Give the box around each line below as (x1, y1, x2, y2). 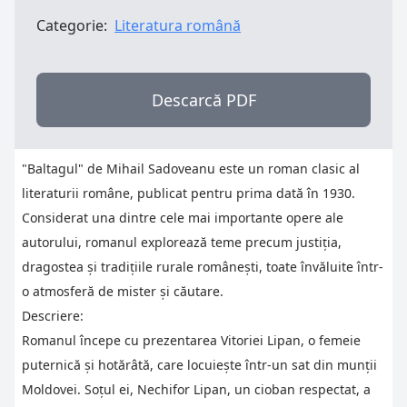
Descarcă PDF (151, 88, 256, 111)
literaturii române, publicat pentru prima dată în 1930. (22, 184, 355, 202)
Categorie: (36, 15, 107, 35)
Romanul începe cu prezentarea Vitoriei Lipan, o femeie (22, 331, 361, 349)
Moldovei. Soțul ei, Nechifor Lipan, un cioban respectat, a (22, 380, 371, 398)
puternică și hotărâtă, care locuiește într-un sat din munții (22, 355, 377, 373)
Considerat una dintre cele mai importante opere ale (22, 208, 343, 226)
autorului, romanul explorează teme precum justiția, (22, 233, 342, 251)
